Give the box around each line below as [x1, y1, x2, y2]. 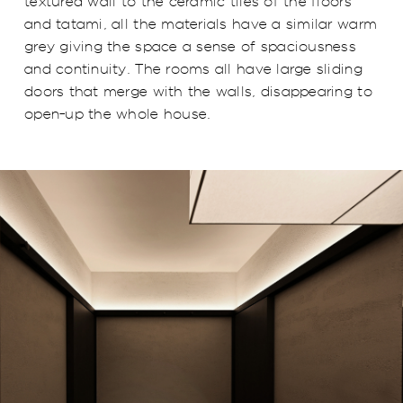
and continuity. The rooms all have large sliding [24, 59, 363, 77]
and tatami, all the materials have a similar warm [24, 14, 378, 32]
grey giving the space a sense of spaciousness [24, 37, 356, 55]
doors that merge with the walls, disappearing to [24, 82, 372, 100]
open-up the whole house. [24, 104, 211, 122]
